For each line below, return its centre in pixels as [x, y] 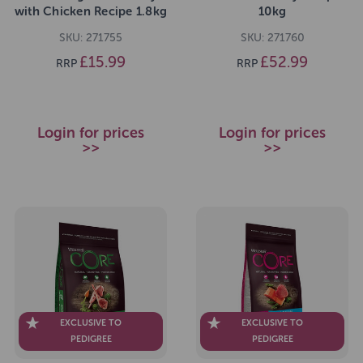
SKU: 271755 [91, 38]
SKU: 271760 [272, 38]
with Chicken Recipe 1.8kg [91, 12]
